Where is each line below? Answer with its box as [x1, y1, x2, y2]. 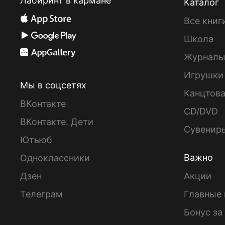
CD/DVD [184, 105, 218, 117]
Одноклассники [20, 152, 90, 163]
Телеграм [20, 188, 63, 199]
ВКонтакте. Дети [20, 116, 93, 127]
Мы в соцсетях [20, 79, 86, 90]
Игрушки [184, 69, 223, 80]
